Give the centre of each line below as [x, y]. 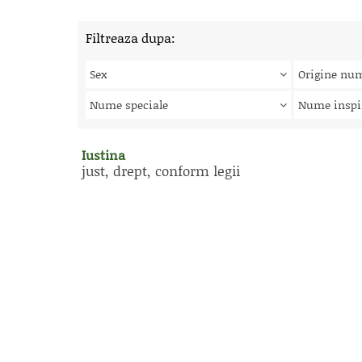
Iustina [103, 155]
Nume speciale [129, 105]
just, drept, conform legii [161, 170]
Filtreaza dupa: [130, 38]
